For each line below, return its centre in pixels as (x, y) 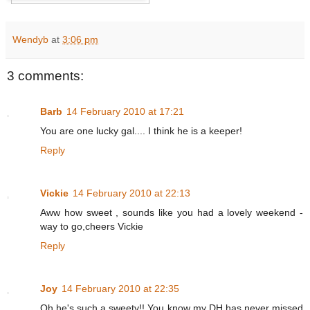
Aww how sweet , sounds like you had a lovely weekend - (172, 213)
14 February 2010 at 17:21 (125, 112)
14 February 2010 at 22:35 (120, 289)
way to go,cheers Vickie (92, 227)
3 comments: (45, 76)
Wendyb (30, 39)
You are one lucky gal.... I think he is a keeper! (141, 131)
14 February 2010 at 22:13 (131, 193)
